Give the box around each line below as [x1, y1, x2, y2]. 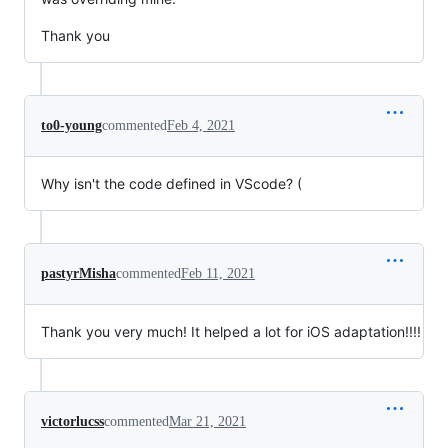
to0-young [41, 117, 102, 133]
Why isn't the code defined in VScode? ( [41, 174, 302, 192]
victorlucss [41, 413, 104, 429]
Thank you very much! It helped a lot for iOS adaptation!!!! [41, 322, 421, 340]
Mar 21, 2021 [169, 413, 246, 429]
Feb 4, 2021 [167, 117, 235, 133]
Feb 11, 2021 [181, 265, 255, 281]
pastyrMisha [41, 265, 116, 281]
